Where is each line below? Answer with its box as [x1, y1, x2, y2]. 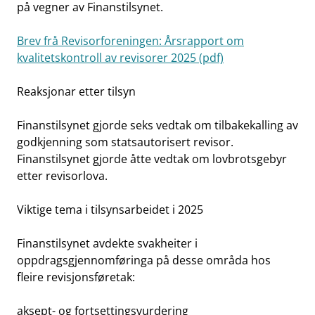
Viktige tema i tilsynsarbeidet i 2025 [17, 202, 203, 217]
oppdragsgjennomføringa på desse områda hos [17, 252, 271, 268]
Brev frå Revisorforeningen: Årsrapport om [17, 33, 244, 49]
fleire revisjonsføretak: [17, 269, 135, 285]
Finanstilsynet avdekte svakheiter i [17, 236, 198, 251]
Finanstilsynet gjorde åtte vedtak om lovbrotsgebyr [17, 151, 287, 167]
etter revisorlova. [17, 168, 108, 184]
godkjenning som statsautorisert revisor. [17, 134, 233, 150]
